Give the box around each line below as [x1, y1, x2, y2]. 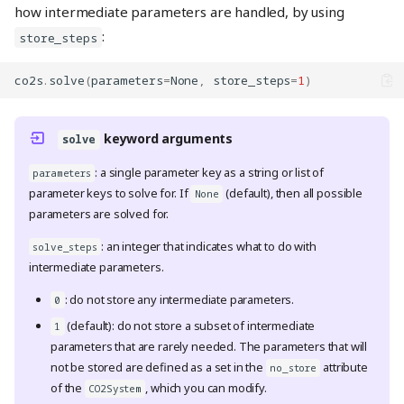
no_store [270, 361, 317, 375]
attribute [320, 359, 368, 376]
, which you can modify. [145, 380, 267, 397]
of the [50, 380, 85, 397]
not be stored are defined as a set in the [50, 359, 266, 376]
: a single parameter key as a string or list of [95, 164, 325, 181]
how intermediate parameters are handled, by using [14, 3, 344, 22]
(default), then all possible [223, 185, 363, 202]
